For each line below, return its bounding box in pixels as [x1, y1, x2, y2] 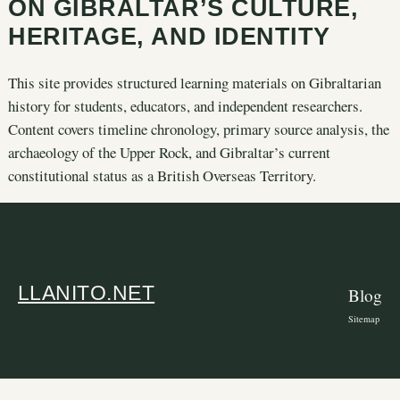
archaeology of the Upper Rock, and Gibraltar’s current [7, 141, 330, 162]
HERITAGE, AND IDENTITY [7, 22, 330, 51]
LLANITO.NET [18, 280, 155, 304]
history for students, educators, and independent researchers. [7, 95, 362, 116]
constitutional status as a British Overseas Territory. [7, 164, 316, 186]
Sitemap [348, 312, 379, 326]
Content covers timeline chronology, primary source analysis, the [7, 118, 389, 139]
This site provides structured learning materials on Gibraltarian [7, 71, 381, 93]
